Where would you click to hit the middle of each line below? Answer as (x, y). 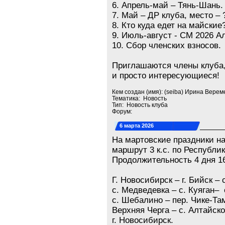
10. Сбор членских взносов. (167, 45)
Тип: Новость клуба (140, 105)
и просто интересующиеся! (166, 76)
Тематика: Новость (140, 98)
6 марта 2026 (137, 126)
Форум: (123, 111)
